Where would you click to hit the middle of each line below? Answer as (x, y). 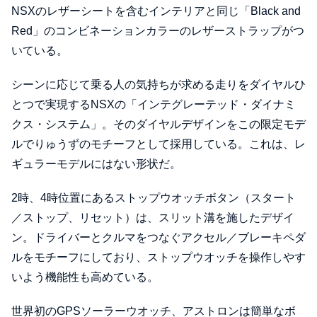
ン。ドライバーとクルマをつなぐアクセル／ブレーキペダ (158, 238)
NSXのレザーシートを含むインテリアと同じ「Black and (156, 11)
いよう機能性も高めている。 (85, 277)
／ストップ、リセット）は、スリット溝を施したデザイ (153, 218)
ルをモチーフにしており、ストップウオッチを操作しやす (158, 258)
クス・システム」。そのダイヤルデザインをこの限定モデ (158, 125)
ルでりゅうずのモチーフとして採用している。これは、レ (158, 144)
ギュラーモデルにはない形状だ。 (96, 164)
